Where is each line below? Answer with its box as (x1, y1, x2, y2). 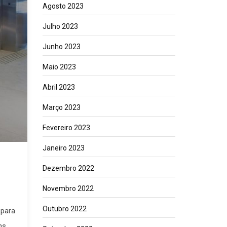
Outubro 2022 (42, 205, 87, 213)
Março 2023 (42, 103, 81, 111)
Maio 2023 (42, 63, 76, 71)
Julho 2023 (42, 22, 78, 30)
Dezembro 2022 (42, 164, 94, 172)
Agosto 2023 (42, 2, 84, 10)
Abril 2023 (42, 83, 75, 91)
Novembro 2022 (42, 184, 94, 193)
